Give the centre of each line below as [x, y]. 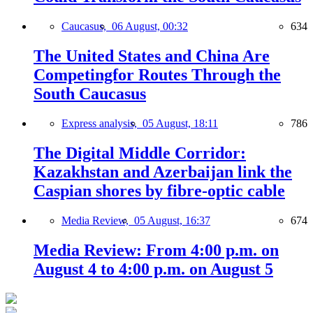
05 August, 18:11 [180, 124]
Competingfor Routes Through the [157, 75]
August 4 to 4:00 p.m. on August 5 [153, 269]
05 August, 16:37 [172, 220]
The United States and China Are [152, 56]
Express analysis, [102, 124]
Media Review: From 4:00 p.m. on [156, 250]
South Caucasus [90, 94]
